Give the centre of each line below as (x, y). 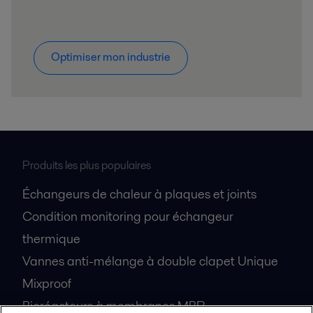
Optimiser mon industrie (111, 57)
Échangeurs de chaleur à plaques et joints (139, 194)
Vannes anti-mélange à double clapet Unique (150, 261)
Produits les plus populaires (87, 166)
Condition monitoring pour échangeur (128, 217)
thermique (51, 239)
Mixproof (47, 284)
